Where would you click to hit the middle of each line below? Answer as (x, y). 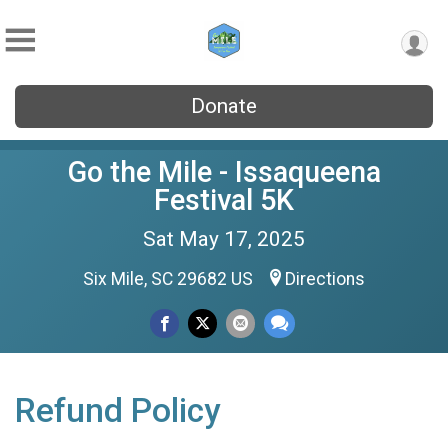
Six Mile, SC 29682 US (170, 279)
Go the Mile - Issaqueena (224, 172)
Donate (224, 106)
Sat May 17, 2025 (224, 239)
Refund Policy (117, 410)
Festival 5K (224, 200)
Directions (325, 279)
